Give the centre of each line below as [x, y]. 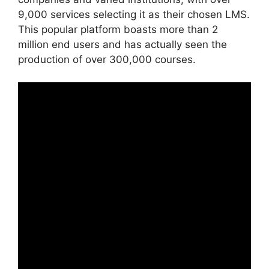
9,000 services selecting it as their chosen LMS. [134, 14]
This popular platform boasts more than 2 [118, 29]
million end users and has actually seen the [122, 44]
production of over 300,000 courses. [107, 59]
